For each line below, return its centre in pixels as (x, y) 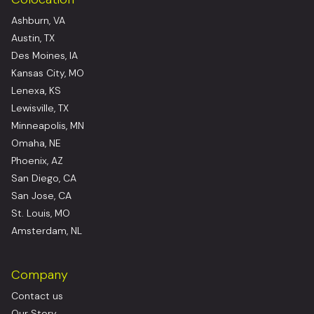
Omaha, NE (36, 143)
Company (40, 275)
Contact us (37, 296)
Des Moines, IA (45, 56)
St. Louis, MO (41, 213)
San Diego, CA (44, 178)
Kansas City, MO (48, 73)
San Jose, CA (41, 196)
